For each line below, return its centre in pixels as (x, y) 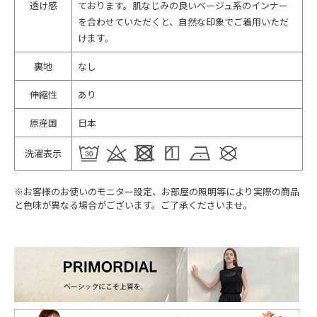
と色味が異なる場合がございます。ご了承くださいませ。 (133, 204)
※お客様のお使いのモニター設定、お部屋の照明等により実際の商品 (157, 191)
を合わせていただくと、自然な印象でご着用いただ (183, 21)
